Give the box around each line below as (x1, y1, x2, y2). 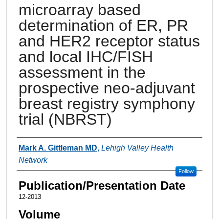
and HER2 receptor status (18, 32, 200, 50)
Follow (178, 168, 194, 174)
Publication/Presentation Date (18, 178, 185, 192)
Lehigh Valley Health (101, 143, 174, 152)
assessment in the (18, 63, 146, 81)
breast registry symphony (18, 94, 195, 112)
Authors (16, 140, 57, 153)
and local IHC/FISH (18, 47, 153, 66)
